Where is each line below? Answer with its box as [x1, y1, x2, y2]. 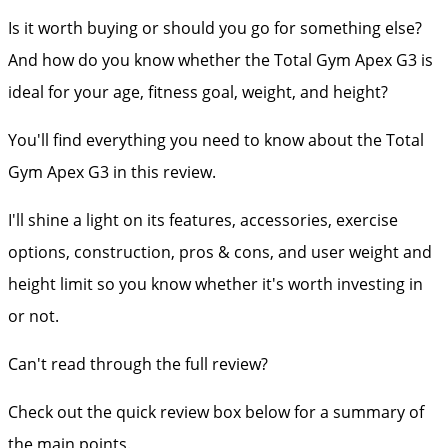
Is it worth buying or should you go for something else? [8, 17, 422, 39]
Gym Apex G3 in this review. [8, 161, 220, 183]
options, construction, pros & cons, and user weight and [8, 241, 432, 263]
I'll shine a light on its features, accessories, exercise [8, 209, 398, 231]
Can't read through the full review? [8, 353, 268, 375]
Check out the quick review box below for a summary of [8, 401, 424, 423]
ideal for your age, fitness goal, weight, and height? [8, 81, 388, 103]
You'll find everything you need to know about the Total [8, 129, 424, 151]
